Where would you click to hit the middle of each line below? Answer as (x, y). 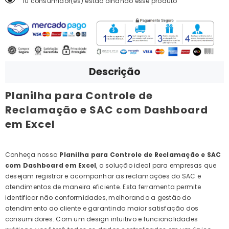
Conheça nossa (32, 155)
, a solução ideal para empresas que (156, 166)
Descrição (114, 72)
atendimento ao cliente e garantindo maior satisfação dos (102, 209)
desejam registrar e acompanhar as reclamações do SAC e (103, 176)
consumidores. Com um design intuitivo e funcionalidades (102, 219)
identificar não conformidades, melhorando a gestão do (98, 198)
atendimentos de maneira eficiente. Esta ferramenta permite (103, 187)
